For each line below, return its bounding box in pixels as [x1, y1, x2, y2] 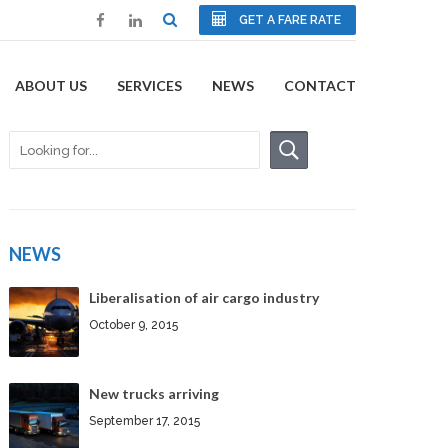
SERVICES [117, 77, 182, 95]
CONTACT [284, 77, 356, 95]
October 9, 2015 [89, 318, 179, 333]
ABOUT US [15, 77, 87, 95]
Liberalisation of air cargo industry [89, 289, 320, 307]
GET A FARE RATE [239, 13, 341, 28]
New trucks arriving [89, 385, 220, 403]
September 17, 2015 [89, 414, 201, 429]
